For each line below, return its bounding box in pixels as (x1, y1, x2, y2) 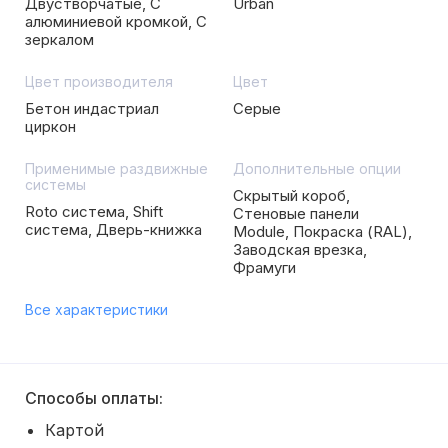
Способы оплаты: (25, 388, 163, 408)
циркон (25, 117, 76, 136)
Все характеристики (25, 301, 168, 318)
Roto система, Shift (25, 202, 163, 221)
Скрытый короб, (233, 186, 350, 205)
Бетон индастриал (25, 99, 159, 118)
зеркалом (25, 30, 94, 49)
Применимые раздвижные (25, 160, 208, 177)
